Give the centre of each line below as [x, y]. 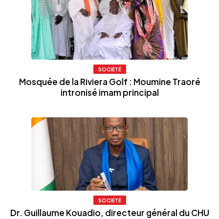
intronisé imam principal [109, 92]
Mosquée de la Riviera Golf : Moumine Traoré [109, 81]
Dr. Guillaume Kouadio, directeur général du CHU [109, 212]
